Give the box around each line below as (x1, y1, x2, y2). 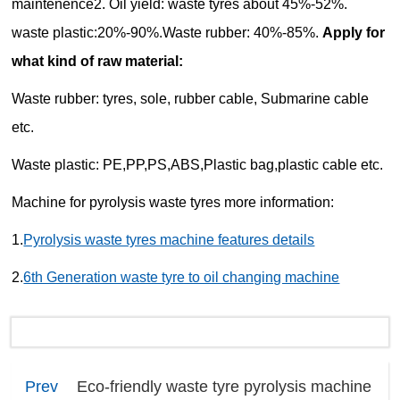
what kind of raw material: (12, 54, 184, 70)
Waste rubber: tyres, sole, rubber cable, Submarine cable (12, 91, 370, 107)
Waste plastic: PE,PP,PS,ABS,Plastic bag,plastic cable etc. (12, 157, 384, 173)
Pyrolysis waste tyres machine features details (23, 232, 315, 248)
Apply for (322, 25, 386, 41)
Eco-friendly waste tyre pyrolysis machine (77, 378, 372, 396)
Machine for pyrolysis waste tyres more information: (12, 195, 335, 211)
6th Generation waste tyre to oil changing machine (23, 270, 340, 286)
